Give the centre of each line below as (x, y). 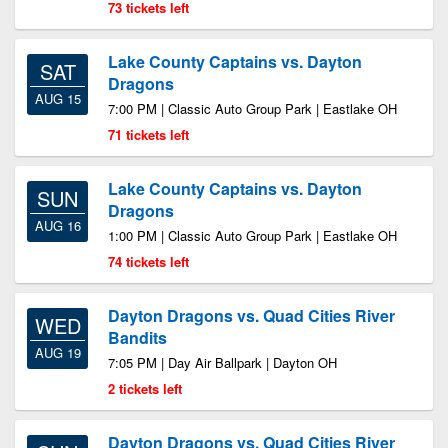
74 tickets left (148, 261)
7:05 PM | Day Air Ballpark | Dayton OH (222, 362)
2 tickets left (145, 388)
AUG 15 (57, 98)
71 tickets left (148, 134)
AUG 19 (57, 352)
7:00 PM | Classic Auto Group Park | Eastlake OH (252, 108)
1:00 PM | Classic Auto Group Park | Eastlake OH (252, 235)
